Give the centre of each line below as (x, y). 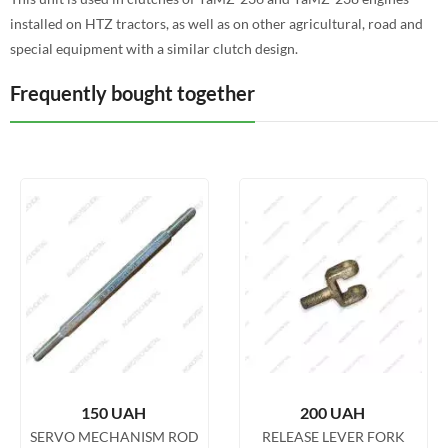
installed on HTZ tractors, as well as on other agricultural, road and (216, 23)
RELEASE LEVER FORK (333, 436)
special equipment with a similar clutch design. (154, 48)
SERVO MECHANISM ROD (114, 436)
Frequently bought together (132, 93)
